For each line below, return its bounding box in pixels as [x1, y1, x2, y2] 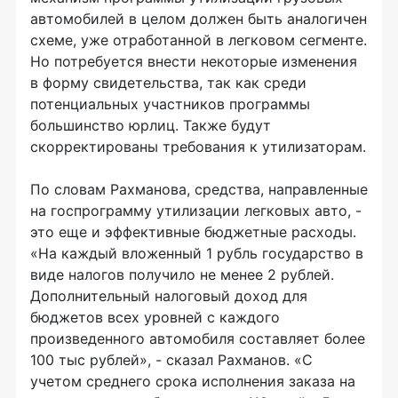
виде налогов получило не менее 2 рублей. [30, 266, 334, 284]
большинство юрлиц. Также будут [30, 116, 271, 135]
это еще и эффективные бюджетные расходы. [30, 223, 356, 242]
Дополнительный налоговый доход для [30, 287, 307, 306]
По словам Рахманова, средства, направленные [30, 180, 368, 199]
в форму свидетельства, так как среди [30, 74, 306, 92]
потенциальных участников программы [30, 95, 310, 114]
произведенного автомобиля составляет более [30, 330, 365, 348]
